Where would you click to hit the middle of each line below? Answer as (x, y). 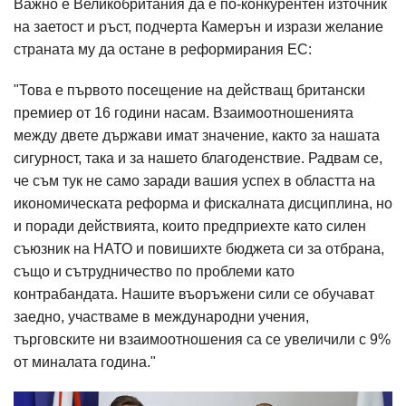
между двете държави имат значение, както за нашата (197, 135)
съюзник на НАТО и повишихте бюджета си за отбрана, (199, 248)
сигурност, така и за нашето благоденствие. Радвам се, (198, 158)
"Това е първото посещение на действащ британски (189, 90)
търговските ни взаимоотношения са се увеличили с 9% (202, 339)
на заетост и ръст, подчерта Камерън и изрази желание (198, 26)
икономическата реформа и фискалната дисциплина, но (203, 203)
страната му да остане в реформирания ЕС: (163, 49)
